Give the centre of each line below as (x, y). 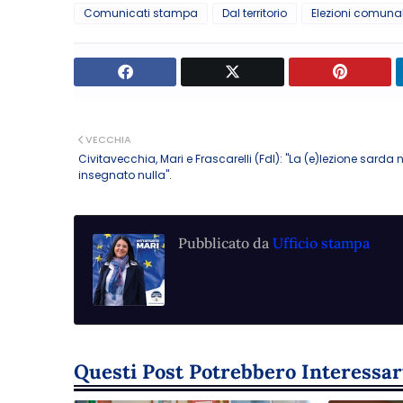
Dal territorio (255, 13)
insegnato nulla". (125, 175)
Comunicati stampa (141, 13)
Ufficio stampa (319, 242)
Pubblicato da (224, 242)
